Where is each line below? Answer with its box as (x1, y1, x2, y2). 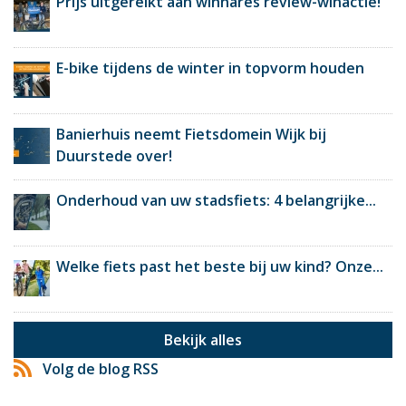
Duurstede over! (56, 145, 172, 166)
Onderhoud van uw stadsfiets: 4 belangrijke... (56, 189, 376, 210)
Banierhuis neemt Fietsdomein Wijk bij (56, 123, 326, 144)
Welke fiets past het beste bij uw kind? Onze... (56, 256, 383, 276)
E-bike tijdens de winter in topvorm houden (56, 57, 364, 78)
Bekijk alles (164, 329, 242, 350)
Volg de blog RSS (39, 358, 159, 379)
